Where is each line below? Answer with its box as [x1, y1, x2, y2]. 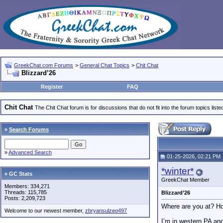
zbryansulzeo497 [85, 208, 127, 214]
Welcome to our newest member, [4, 208, 85, 214]
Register [40, 84, 63, 90]
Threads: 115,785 [4, 189, 47, 195]
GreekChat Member [161, 177, 210, 183]
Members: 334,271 [4, 183, 50, 189]
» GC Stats [4, 171, 32, 177]
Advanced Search [8, 149, 52, 155]
